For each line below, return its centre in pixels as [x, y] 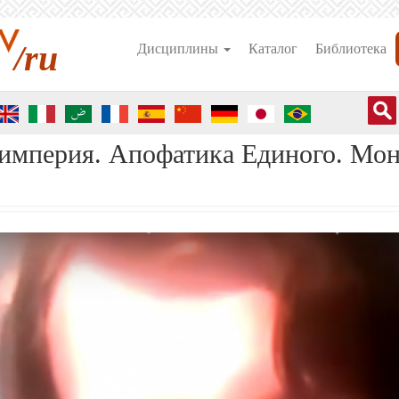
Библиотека [351, 49]
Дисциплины [179, 49]
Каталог [273, 49]
